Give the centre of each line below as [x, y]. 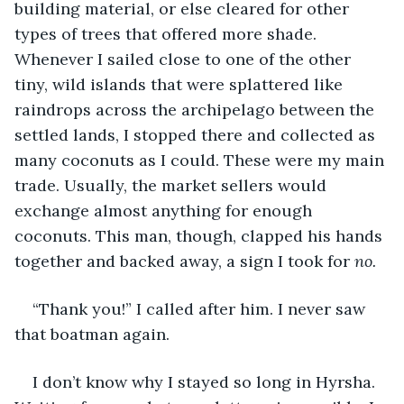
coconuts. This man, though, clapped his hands [201, 235]
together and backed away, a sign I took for [184, 261]
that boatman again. [92, 334]
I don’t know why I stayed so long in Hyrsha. [206, 381]
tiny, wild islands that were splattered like [181, 84]
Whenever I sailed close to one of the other [185, 59]
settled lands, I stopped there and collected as [197, 134]
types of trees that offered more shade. [168, 33]
